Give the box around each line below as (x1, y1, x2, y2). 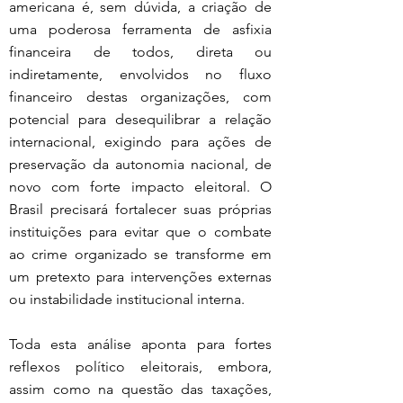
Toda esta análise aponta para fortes (9, 336, 272, 353)
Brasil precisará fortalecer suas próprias (9, 201, 272, 218)
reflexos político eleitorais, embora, (9, 358, 272, 375)
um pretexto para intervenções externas (9, 268, 272, 285)
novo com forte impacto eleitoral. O (9, 178, 272, 195)
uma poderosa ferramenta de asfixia (9, 21, 272, 38)
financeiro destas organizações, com (9, 88, 272, 105)
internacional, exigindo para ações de (9, 133, 272, 150)
